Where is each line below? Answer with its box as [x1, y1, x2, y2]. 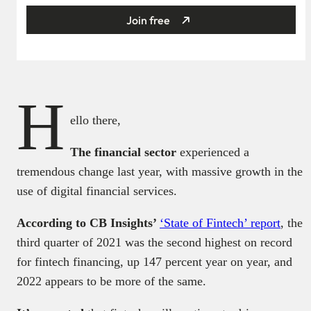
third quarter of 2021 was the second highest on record [17, 235, 292, 250]
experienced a [180, 145, 249, 160]
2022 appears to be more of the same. [17, 274, 206, 289]
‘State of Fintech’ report [160, 216, 280, 230]
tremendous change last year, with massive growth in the [17, 165, 303, 179]
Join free [126, 12, 170, 27]
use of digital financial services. [17, 184, 180, 199]
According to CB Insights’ [17, 216, 160, 230]
